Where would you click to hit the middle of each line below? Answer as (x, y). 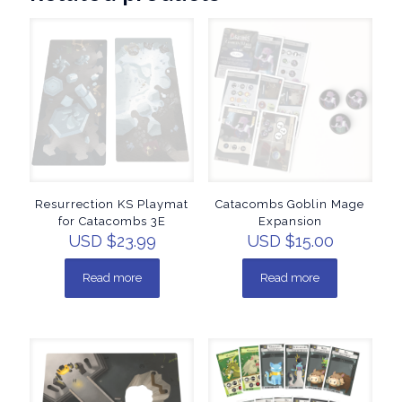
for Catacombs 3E (112, 221)
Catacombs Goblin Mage (290, 204)
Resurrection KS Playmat (112, 204)
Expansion (290, 221)
